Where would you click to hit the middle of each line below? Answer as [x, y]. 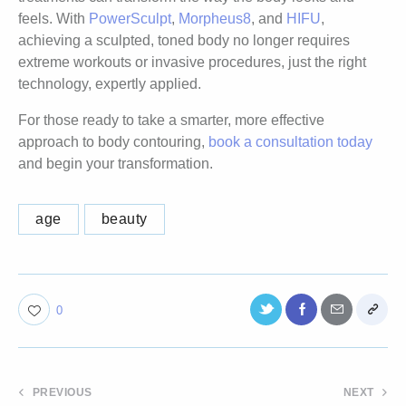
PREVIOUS [62, 393]
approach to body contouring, [113, 142]
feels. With [53, 19]
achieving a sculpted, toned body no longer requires [184, 41]
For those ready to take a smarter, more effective [171, 121]
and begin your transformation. [116, 164]
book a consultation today [290, 142]
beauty [124, 219]
